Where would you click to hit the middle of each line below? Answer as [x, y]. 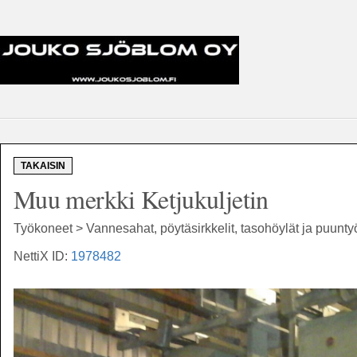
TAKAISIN [43, 166]
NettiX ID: [42, 256]
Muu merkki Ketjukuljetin [141, 199]
